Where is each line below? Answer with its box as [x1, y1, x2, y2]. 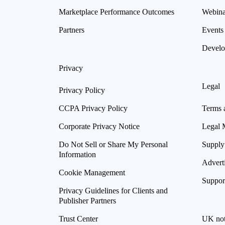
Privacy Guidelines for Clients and [59, 186, 168, 195]
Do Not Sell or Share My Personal [59, 140, 168, 149]
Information [59, 150, 96, 159]
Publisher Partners [59, 196, 116, 205]
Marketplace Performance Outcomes [59, 7, 174, 16]
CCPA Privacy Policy [59, 103, 128, 113]
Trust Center [59, 214, 98, 223]
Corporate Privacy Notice [59, 122, 140, 131]
